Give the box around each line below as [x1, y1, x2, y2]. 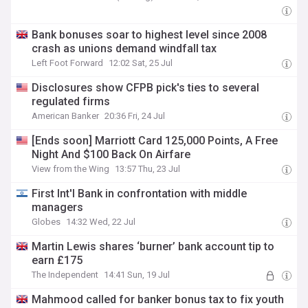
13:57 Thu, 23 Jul [115, 164, 181, 174]
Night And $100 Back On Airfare [32, 148, 191, 161]
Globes [32, 217, 61, 227]
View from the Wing [32, 164, 110, 174]
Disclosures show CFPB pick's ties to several [32, 81, 260, 94]
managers [32, 201, 84, 214]
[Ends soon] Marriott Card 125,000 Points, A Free [32, 134, 278, 147]
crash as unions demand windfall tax [32, 42, 217, 55]
